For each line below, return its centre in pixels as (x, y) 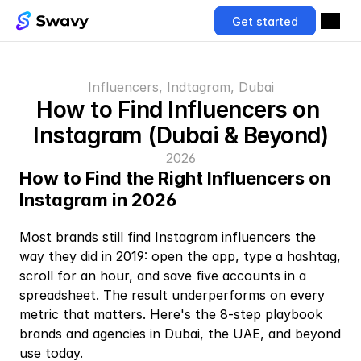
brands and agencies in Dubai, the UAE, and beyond (180, 334)
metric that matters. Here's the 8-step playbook (171, 314)
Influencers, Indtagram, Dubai (180, 87)
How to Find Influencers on (178, 110)
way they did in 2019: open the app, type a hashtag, (180, 256)
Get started (265, 21)
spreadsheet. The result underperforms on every (172, 295)
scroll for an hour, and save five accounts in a (163, 276)
